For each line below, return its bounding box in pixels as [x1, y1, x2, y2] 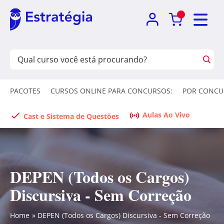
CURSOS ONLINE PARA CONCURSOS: [50, 86, 172, 95]
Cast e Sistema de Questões [23, 111, 119, 121]
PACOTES [10, 86, 40, 95]
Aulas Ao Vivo [142, 110, 190, 119]
